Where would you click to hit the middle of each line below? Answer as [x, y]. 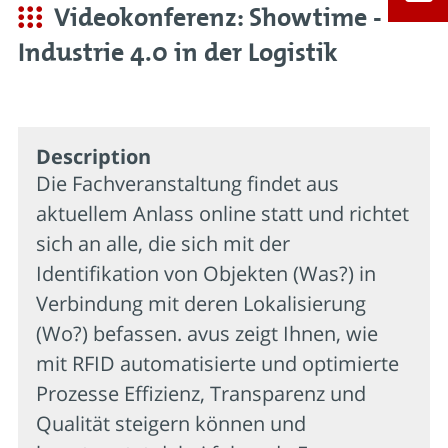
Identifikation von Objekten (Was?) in [206, 273]
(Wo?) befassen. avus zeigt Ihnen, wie [207, 333]
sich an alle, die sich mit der [163, 243]
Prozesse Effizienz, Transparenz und [201, 393]
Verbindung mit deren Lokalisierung [201, 303]
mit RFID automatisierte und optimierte [217, 363]
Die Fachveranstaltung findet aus [187, 183]
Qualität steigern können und [171, 423]
